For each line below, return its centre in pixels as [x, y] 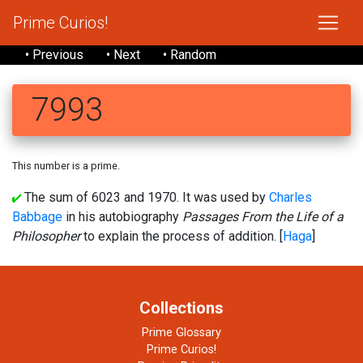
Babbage [37, 217]
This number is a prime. [66, 166]
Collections [181, 308]
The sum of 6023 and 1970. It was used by [145, 197]
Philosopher [46, 236]
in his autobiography [122, 217]
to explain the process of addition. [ [181, 236]
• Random [190, 55]
